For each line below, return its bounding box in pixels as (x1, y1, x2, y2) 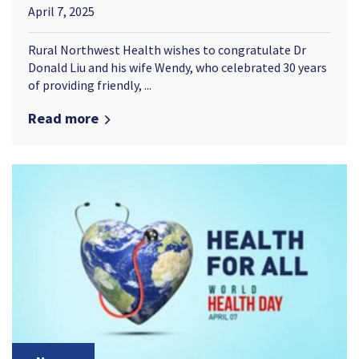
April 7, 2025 (28, 3, 95, 20)
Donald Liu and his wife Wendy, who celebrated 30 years (28, 59, 327, 76)
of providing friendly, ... (28, 77, 151, 94)
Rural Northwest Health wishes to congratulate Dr (28, 42, 306, 58)
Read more (28, 109, 99, 128)
